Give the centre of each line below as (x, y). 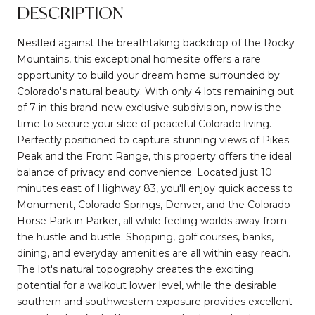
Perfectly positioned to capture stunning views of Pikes (153, 140)
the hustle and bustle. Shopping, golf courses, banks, (145, 237)
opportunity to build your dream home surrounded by (148, 75)
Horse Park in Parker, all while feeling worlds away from (152, 220)
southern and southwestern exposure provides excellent (155, 301)
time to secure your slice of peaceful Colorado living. (144, 123)
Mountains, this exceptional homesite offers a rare (139, 59)
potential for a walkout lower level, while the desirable (147, 285)
